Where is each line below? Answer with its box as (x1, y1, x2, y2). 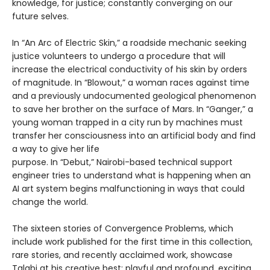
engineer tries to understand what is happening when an (12, 169, 251, 181)
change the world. (12, 195, 88, 208)
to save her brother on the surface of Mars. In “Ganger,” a (12, 102, 253, 115)
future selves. (12, 10, 69, 22)
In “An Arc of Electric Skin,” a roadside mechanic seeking (12, 36, 246, 49)
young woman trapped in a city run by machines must (12, 116, 243, 128)
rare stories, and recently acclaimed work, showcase (12, 248, 233, 261)
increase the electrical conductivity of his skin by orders (12, 63, 247, 75)
